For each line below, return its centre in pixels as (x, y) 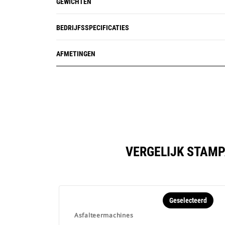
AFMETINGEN (76, 54)
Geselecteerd (188, 200)
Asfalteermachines (104, 215)
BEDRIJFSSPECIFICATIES (93, 28)
